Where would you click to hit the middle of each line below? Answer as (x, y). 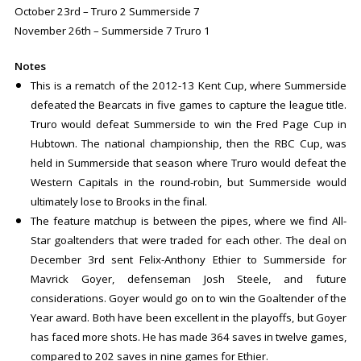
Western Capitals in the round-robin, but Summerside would (189, 183)
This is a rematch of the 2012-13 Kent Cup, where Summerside (189, 86)
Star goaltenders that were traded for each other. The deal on (189, 241)
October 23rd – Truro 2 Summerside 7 (107, 12)
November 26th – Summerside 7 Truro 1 (112, 31)
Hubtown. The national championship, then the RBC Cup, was (189, 144)
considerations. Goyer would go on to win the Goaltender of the (189, 299)
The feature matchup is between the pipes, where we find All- (189, 221)
